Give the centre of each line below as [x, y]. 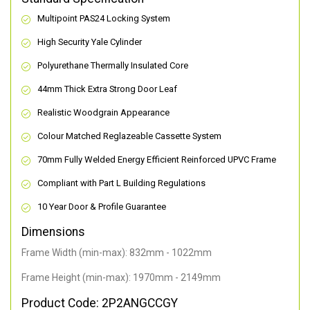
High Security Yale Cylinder [90, 42]
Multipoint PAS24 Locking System [104, 19]
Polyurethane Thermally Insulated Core [113, 66]
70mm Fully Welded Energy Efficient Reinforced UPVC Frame [157, 160]
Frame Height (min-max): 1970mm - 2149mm [121, 278]
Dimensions [53, 232]
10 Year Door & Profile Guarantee [102, 207]
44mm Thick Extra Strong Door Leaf [107, 89]
